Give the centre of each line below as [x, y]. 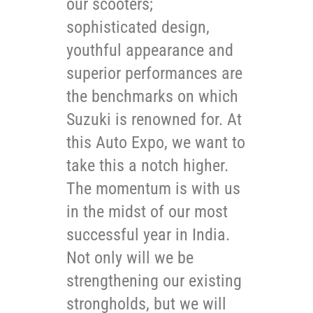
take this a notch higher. [147, 165]
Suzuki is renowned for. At [154, 119]
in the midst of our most [147, 211]
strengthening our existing [154, 281]
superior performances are [154, 73]
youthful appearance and [150, 50]
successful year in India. [148, 234]
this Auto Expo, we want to [156, 142]
